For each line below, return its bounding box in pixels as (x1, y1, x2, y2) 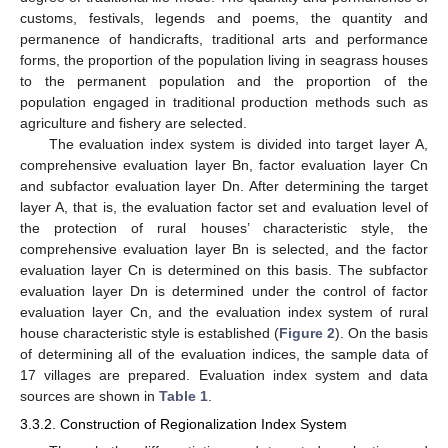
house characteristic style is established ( (20, 324, 279, 341)
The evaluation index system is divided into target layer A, (48, 135, 428, 152)
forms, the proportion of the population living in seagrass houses (20, 51, 428, 68)
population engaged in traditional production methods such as (20, 93, 428, 110)
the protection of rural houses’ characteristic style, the (20, 219, 428, 236)
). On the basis (335, 324, 428, 341)
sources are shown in (20, 387, 159, 404)
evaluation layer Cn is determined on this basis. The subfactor (20, 261, 428, 278)
